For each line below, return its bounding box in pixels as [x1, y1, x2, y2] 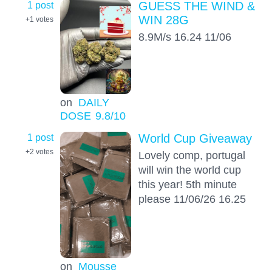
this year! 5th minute [138, 178, 237, 191]
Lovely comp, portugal [138, 149, 245, 162]
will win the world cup [138, 163, 241, 177]
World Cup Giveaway [138, 132, 252, 146]
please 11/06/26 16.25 [138, 192, 246, 206]
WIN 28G [138, 13, 189, 27]
